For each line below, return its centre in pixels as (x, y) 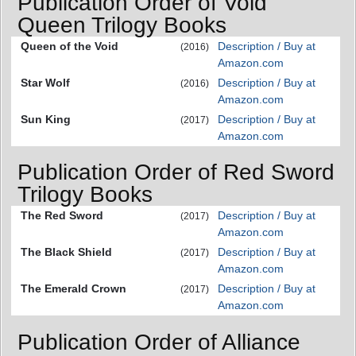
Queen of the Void (70, 46)
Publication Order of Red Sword (176, 172)
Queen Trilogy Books (122, 25)
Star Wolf (45, 82)
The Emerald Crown (74, 289)
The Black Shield (66, 252)
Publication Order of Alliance (159, 342)
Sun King (46, 119)
